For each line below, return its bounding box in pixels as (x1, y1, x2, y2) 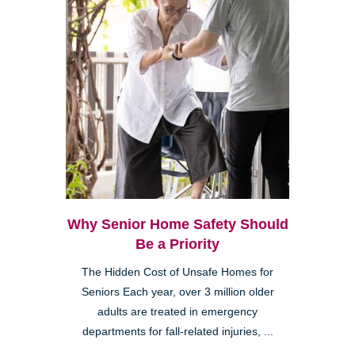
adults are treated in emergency (97, 305, 258, 318)
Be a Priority (136, 235, 219, 252)
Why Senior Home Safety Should (67, 216, 288, 232)
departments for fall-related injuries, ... (82, 325, 273, 338)
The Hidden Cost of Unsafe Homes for (82, 265, 273, 278)
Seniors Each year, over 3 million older (81, 285, 274, 298)
